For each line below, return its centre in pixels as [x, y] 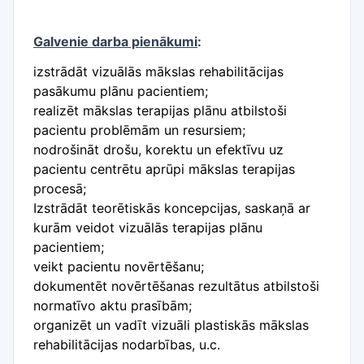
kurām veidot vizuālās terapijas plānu [148, 227]
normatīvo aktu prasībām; [113, 305]
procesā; [60, 188]
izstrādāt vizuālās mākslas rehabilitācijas [158, 71]
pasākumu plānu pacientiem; [121, 91]
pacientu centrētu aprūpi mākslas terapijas [164, 169]
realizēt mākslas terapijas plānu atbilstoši [160, 110]
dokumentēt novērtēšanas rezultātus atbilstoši [176, 286]
